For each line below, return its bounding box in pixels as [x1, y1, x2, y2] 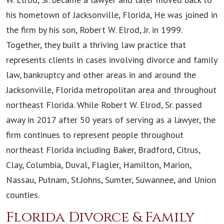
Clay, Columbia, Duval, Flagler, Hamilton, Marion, [6, 159, 191, 171]
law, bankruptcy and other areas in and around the [6, 69, 196, 81]
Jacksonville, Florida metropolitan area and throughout [6, 84, 216, 96]
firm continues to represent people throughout [6, 129, 183, 141]
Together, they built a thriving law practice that [6, 39, 186, 51]
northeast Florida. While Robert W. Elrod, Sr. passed [6, 99, 202, 111]
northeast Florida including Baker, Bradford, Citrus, [6, 144, 200, 156]
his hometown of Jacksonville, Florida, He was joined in [6, 9, 217, 21]
